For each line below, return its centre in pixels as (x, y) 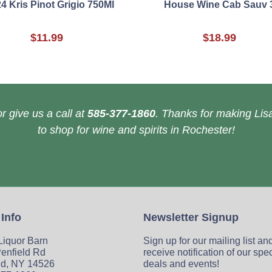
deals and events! (181, 264)
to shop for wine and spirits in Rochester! (136, 130)
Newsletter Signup (191, 218)
